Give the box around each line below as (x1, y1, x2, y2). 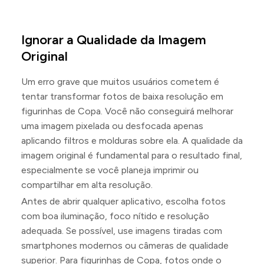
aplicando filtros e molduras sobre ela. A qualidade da (21, 135, 243, 146)
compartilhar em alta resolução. (21, 179, 153, 190)
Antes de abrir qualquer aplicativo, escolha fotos (21, 196, 226, 207)
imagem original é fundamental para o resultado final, (21, 150, 242, 161)
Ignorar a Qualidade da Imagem (21, 32, 206, 48)
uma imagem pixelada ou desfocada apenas (21, 120, 203, 131)
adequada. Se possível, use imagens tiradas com (21, 225, 222, 236)
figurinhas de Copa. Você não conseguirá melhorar (21, 105, 233, 117)
